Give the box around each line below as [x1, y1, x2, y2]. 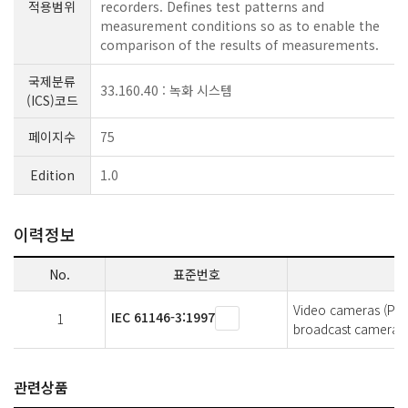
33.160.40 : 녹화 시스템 [100, 80, 232, 99]
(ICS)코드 [25, 90, 78, 109]
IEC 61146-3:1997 [111, 307, 215, 326]
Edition [29, 165, 75, 184]
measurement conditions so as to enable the [100, 15, 380, 35]
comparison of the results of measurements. [100, 35, 379, 54]
